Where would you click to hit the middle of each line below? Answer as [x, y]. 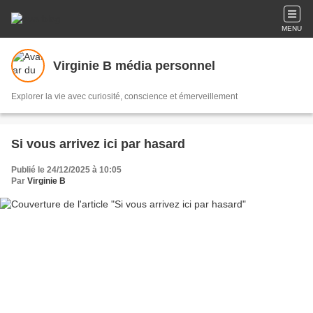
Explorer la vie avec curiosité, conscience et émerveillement [124, 96]
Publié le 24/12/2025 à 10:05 [66, 170]
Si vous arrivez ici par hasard [98, 144]
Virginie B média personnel [134, 65]
